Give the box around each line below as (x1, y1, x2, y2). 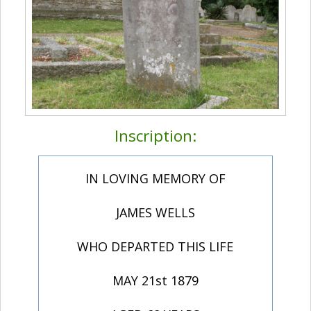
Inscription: (115, 125, 196, 147)
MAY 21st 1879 (112, 272, 199, 289)
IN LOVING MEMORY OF (85, 170, 226, 187)
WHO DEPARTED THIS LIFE (77, 238, 234, 255)
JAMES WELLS (115, 204, 195, 221)
